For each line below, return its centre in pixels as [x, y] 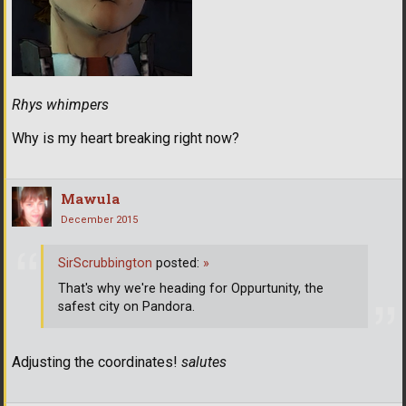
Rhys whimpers [60, 104]
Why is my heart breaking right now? [126, 138]
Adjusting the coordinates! [97, 362]
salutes [204, 362]
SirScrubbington [105, 264]
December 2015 [99, 219]
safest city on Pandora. [126, 307]
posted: [178, 264]
